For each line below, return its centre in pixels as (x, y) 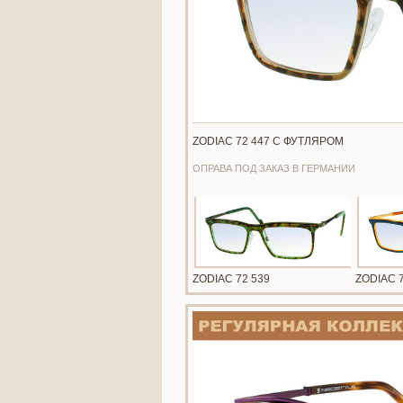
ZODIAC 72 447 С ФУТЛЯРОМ (268, 141)
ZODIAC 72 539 (231, 279)
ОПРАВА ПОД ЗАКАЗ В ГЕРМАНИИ (274, 168)
